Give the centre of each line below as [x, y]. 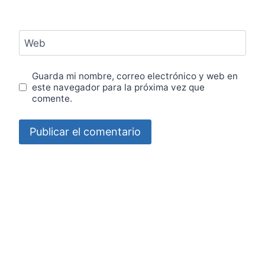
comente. [52, 99]
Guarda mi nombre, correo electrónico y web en [135, 76]
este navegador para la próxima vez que [119, 88]
